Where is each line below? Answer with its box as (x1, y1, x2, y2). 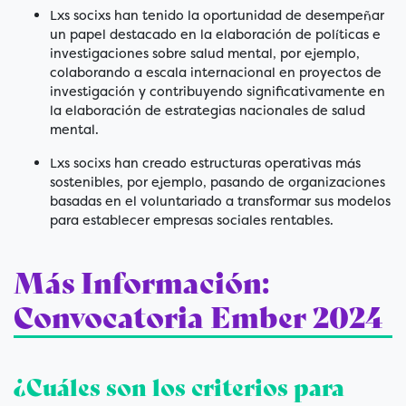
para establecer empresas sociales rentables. (50, 211, 333, 230)
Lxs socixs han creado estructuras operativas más (50, 154, 361, 173)
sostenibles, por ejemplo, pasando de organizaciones (50, 173, 385, 192)
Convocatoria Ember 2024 (14, 301, 383, 336)
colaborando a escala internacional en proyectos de (50, 63, 382, 82)
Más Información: (14, 266, 269, 302)
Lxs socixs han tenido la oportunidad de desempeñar (50, 6, 384, 25)
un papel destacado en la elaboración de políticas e (50, 25, 381, 44)
